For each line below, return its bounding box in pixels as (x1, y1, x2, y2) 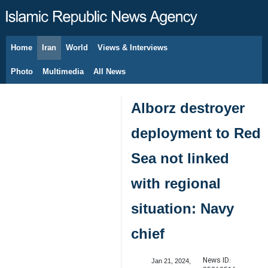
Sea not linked (131, 150, 229, 166)
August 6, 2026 (30, 50, 74, 57)
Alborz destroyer (131, 100, 245, 116)
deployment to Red (131, 125, 261, 141)
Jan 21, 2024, (151, 257, 191, 264)
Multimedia (42, 67, 84, 76)
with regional (131, 175, 221, 191)
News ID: (202, 255, 231, 266)
